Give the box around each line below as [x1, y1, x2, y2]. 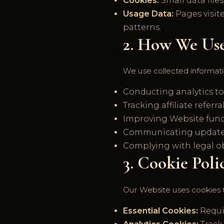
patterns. [123, 22, 161, 32]
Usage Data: [123, 9, 173, 19]
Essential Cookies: [123, 205, 198, 215]
